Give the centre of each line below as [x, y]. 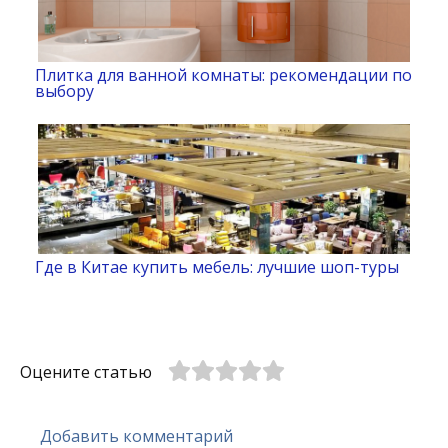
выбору [64, 91]
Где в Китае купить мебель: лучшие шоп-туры [217, 267]
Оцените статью [86, 372]
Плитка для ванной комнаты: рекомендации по [223, 75]
